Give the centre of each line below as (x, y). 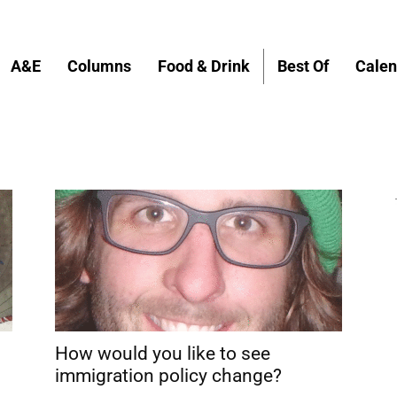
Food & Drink (204, 66)
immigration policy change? (168, 375)
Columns (99, 66)
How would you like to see (163, 353)
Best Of (303, 66)
